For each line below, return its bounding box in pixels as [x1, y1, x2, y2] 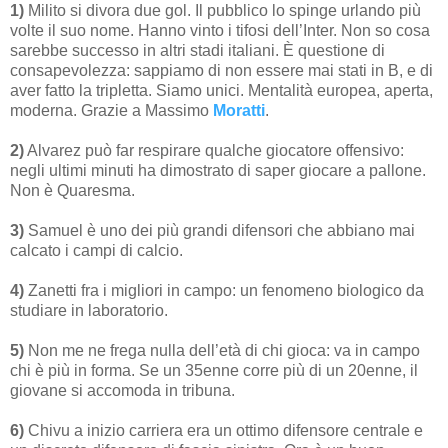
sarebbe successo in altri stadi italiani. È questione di [10, 41, 385, 59]
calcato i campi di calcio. [10, 241, 183, 259]
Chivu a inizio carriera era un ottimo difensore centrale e [24, 421, 423, 439]
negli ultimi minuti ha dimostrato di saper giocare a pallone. [10, 161, 426, 179]
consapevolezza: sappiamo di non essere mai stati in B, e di [10, 61, 433, 79]
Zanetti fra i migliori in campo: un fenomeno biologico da [24, 281, 424, 299]
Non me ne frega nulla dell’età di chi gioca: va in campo [24, 341, 420, 359]
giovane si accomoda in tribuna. [10, 381, 235, 399]
